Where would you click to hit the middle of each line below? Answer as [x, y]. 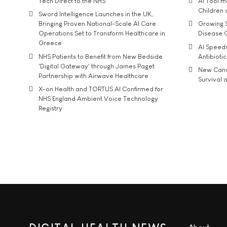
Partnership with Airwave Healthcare [93, 75]
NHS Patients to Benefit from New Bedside [101, 56]
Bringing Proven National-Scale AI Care [97, 24]
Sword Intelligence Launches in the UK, [96, 14]
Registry [50, 108]
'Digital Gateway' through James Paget [97, 66]
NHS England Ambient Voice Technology [98, 99]
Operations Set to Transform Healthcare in [102, 33]
